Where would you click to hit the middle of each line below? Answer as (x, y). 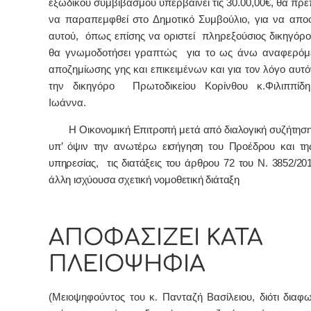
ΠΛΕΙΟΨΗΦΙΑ (127, 264)
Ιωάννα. (67, 103)
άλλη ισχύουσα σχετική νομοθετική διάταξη (144, 179)
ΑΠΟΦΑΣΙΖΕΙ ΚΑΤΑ (156, 237)
